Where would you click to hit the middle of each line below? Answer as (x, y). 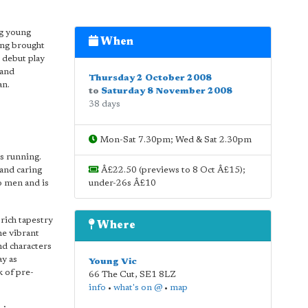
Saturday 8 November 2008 (166, 91)
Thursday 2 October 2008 (150, 78)
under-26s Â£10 (122, 183)
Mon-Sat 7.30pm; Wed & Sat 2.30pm (174, 140)
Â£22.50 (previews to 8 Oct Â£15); (172, 170)
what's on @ (137, 288)
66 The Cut (111, 275)
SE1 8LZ (157, 275)
